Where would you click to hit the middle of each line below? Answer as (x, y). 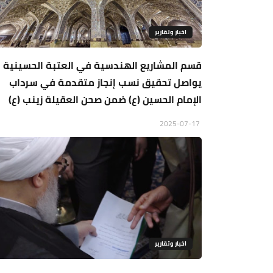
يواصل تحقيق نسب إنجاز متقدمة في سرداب (105, 83)
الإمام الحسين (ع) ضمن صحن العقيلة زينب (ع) (105, 100)
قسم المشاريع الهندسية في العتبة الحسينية (102, 66)
